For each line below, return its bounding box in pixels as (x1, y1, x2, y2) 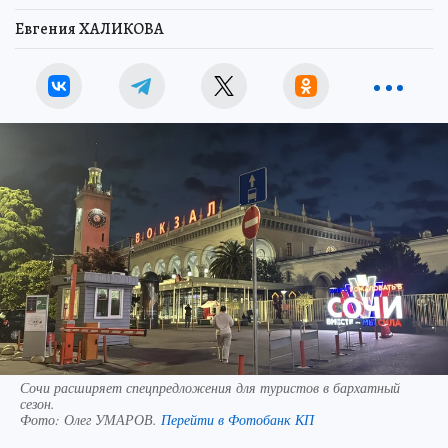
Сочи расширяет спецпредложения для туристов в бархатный (20, 378, 400, 398)
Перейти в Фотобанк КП (161, 410, 314, 430)
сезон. (20, 394, 55, 414)
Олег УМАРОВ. (64, 410, 161, 430)
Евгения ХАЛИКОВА (15, 18, 164, 41)
